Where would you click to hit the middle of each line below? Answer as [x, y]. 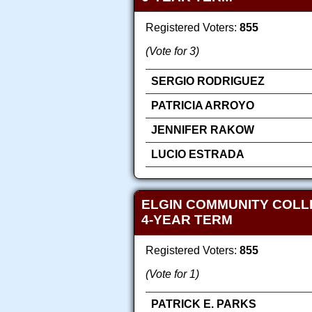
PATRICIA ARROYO [203, 105]
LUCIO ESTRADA [198, 154]
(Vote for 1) [172, 274]
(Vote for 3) [172, 51]
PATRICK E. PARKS [204, 304]
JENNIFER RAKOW [203, 130]
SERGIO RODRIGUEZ [208, 81]
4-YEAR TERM [187, 220]
